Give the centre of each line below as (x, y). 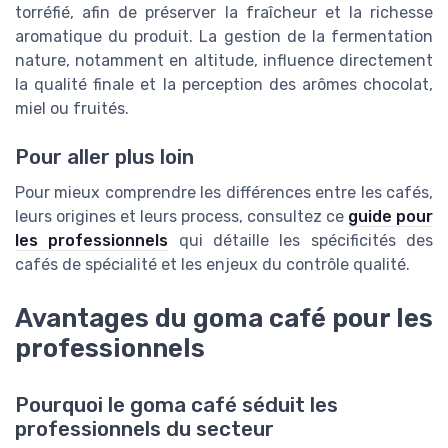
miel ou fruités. (72, 108)
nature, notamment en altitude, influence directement (224, 60)
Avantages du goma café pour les (224, 318)
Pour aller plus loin (104, 157)
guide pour (390, 217)
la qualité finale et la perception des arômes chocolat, (224, 84)
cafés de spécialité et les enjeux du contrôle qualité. (212, 265)
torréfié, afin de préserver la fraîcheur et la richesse (224, 12)
